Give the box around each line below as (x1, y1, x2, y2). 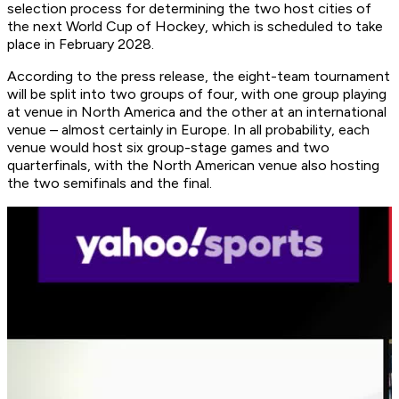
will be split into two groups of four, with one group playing (7, 85, 387, 103)
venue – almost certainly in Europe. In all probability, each (7, 121, 370, 139)
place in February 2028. (7, 36, 154, 53)
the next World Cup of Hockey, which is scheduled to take (7, 18, 383, 36)
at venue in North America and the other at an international (7, 103, 387, 121)
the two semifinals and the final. (7, 175, 212, 192)
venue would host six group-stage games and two (7, 139, 330, 157)
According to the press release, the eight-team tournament (7, 68, 390, 85)
